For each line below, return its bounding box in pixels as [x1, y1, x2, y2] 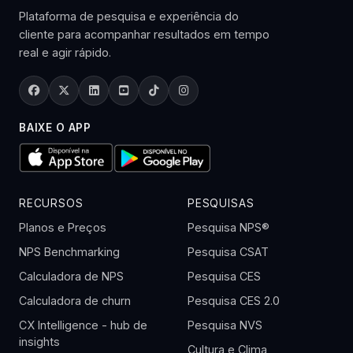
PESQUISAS [188, 197, 255, 210]
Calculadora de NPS [19, 269, 124, 283]
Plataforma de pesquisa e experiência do [19, 9, 239, 23]
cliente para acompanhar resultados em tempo [19, 28, 269, 41]
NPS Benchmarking [19, 245, 120, 258]
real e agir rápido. [19, 46, 111, 59]
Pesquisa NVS [188, 318, 262, 332]
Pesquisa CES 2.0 [188, 294, 280, 307]
